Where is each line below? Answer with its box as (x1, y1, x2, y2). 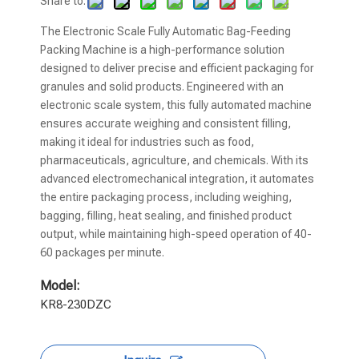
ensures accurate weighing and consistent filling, (40, 116, 291, 130)
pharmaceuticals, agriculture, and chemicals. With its (40, 153, 309, 167)
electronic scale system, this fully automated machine (40, 98, 312, 111)
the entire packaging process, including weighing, (40, 190, 292, 204)
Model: (40, 277, 80, 293)
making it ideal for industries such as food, (40, 135, 254, 148)
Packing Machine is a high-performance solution (40, 42, 284, 56)
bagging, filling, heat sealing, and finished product (40, 208, 292, 222)
